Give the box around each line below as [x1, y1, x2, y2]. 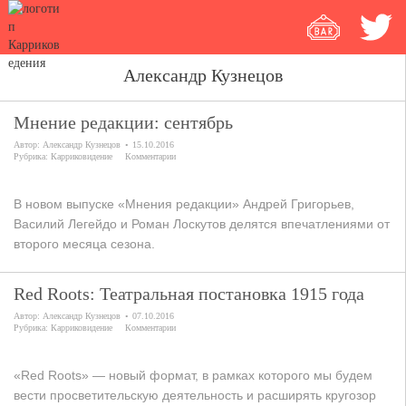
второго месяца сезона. [14, 237, 155, 251]
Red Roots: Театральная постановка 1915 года [14, 284, 364, 304]
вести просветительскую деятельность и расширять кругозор [14, 388, 376, 402]
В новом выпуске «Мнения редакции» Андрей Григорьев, [14, 197, 354, 211]
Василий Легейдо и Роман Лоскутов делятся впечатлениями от [14, 217, 390, 231]
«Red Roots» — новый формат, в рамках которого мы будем [14, 368, 372, 382]
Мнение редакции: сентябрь [14, 112, 233, 132]
